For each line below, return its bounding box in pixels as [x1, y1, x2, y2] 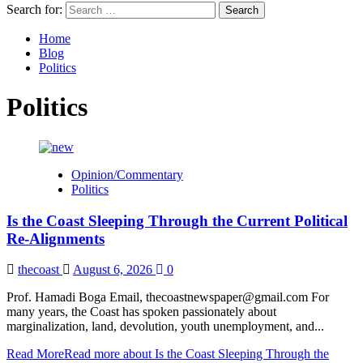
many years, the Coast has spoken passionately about [6, 305, 276, 319]
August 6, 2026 [73, 263, 156, 277]
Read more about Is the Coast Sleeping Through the [64, 347, 329, 361]
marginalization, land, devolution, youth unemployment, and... [6, 319, 324, 334]
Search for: [6, 2, 62, 16]
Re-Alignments [6, 229, 105, 247]
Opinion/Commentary [71, 167, 183, 181]
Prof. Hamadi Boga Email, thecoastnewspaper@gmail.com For [6, 290, 329, 305]
